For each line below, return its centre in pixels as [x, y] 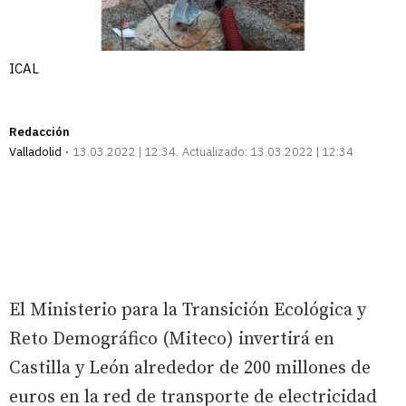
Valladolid [35, 151]
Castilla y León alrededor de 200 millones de [190, 368]
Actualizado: [215, 151]
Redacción [39, 131]
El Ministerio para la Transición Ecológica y [188, 310]
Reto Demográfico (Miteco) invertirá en [172, 339]
